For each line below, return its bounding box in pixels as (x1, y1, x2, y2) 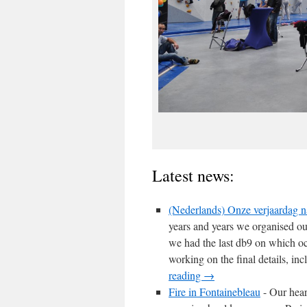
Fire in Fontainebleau (169, 284, 260, 299)
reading (169, 267, 204, 282)
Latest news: (152, 164, 234, 186)
